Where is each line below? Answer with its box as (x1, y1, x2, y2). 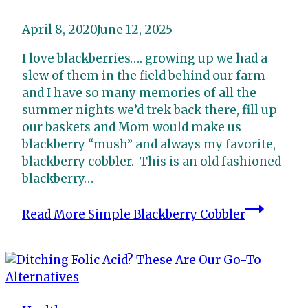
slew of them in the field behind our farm (22, 67, 265, 83)
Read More (22, 206, 85, 222)
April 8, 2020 (22, 21, 97, 37)
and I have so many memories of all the (22, 85, 256, 100)
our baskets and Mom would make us (22, 119, 241, 135)
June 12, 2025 (97, 21, 173, 37)
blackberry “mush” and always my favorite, (22, 136, 276, 152)
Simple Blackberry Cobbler (85, 206, 245, 222)
